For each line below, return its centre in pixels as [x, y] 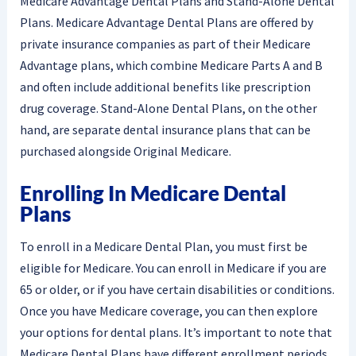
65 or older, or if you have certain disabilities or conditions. [177, 289]
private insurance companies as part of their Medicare [165, 44]
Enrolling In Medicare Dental [153, 193]
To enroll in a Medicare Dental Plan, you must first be [163, 246]
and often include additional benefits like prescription [165, 87]
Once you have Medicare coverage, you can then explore [168, 310]
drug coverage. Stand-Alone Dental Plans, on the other [168, 108]
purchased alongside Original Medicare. [125, 151]
